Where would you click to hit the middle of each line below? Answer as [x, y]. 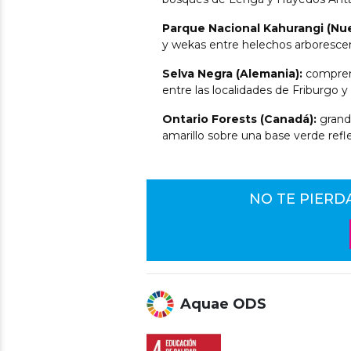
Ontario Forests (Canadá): [239, 119]
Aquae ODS [223, 304]
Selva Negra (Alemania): [232, 73]
